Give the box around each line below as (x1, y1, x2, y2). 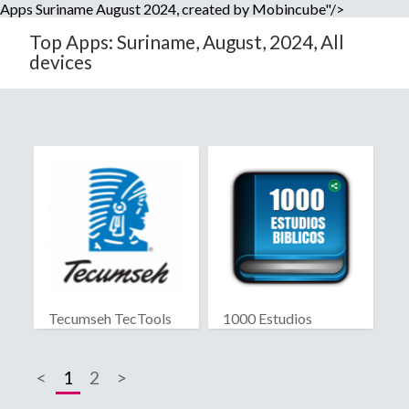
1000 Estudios (222, 309, 312, 328)
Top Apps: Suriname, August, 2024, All (29, 30, 344, 53)
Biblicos (222, 327, 275, 345)
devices (29, 50, 92, 73)
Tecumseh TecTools (48, 309, 172, 328)
